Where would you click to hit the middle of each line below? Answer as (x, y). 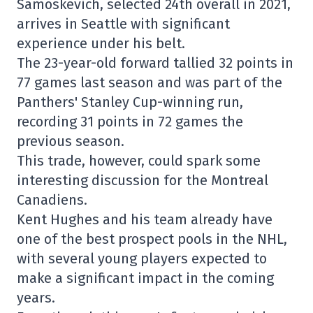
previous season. (71, 141)
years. (36, 298)
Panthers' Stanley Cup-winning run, (130, 102)
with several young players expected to (142, 259)
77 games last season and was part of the (150, 82)
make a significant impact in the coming (145, 278)
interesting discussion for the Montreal (143, 180)
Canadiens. (52, 200)
